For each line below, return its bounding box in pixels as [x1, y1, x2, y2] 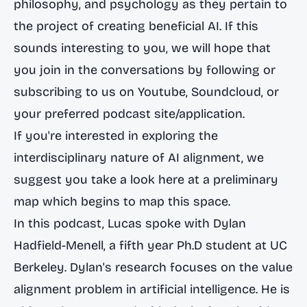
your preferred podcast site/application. [14, 106, 245, 121]
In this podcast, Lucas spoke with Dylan [14, 216, 246, 231]
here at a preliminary [158, 172, 278, 187]
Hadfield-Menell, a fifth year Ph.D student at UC [14, 238, 287, 253]
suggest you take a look [14, 172, 158, 187]
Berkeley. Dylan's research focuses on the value [14, 260, 293, 275]
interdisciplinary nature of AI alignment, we [14, 150, 264, 165]
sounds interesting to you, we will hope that [14, 40, 271, 56]
